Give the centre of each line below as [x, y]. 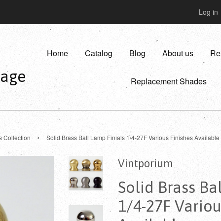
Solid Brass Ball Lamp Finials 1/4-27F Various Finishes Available [133, 137]
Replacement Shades [169, 81]
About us [178, 53]
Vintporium [146, 163]
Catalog [99, 53]
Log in [208, 12]
